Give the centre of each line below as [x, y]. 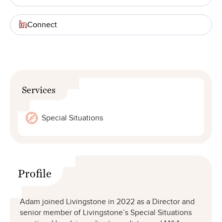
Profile [35, 170]
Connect [42, 25]
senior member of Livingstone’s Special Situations [106, 212]
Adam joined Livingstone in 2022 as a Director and [107, 201]
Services [39, 87]
